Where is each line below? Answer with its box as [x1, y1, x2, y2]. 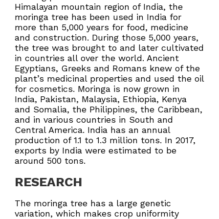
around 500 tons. [15, 155, 86, 166]
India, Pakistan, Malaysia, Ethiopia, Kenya [15, 94, 187, 105]
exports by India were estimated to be [15, 145, 176, 156]
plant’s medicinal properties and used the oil [15, 73, 204, 84]
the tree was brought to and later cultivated [15, 43, 204, 53]
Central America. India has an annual [15, 125, 170, 135]
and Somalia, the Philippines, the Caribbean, [15, 104, 202, 115]
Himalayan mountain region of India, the [15, 1, 183, 12]
